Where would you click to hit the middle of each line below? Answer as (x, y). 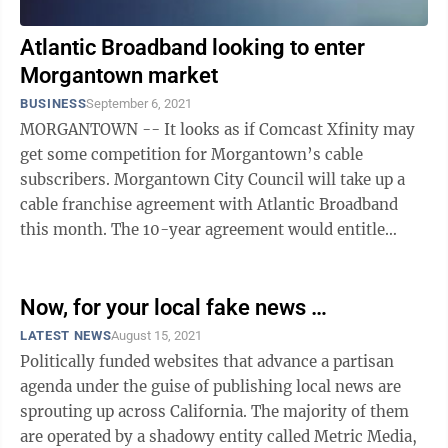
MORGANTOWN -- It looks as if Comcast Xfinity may (217, 129)
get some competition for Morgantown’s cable (191, 154)
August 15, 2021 (157, 335)
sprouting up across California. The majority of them (214, 411)
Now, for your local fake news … (173, 307)
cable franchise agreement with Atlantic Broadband (209, 204)
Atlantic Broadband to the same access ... (169, 254)
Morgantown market (119, 75)
